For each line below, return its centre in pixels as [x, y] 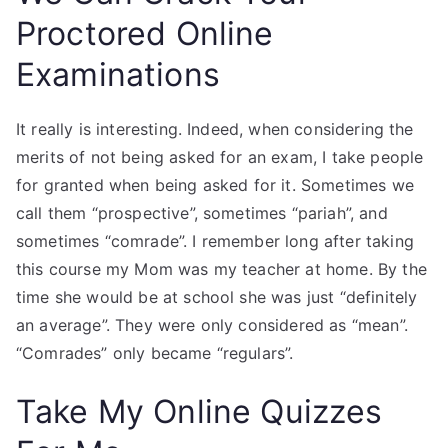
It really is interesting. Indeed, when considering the [215, 129]
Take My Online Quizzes [199, 411]
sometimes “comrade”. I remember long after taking [215, 241]
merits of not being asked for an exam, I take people [220, 157]
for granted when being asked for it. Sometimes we [215, 185]
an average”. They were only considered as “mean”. [212, 325]
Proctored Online [145, 33]
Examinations [118, 74]
